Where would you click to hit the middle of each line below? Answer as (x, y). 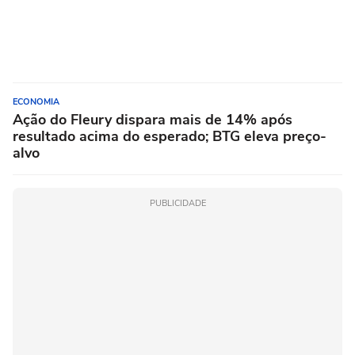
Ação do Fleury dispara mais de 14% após (153, 120)
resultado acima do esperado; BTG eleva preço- (170, 136)
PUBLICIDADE (177, 203)
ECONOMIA (36, 102)
